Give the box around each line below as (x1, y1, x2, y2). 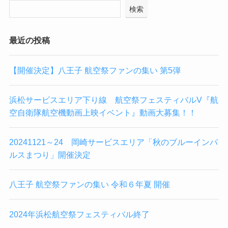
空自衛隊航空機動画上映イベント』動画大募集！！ (9, 107, 196, 117)
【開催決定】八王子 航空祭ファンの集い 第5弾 (9, 65, 181, 75)
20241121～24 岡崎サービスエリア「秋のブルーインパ (9, 137, 218, 147)
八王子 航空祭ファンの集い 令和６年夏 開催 (9, 180, 170, 189)
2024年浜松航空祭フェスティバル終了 (9, 209, 150, 219)
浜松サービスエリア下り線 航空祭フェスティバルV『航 (9, 95, 218, 104)
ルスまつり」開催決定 (9, 150, 91, 160)
